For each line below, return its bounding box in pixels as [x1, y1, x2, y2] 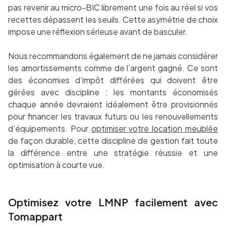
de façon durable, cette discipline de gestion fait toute [8, 135, 218, 146]
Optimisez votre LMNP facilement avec [8, 196, 218, 209]
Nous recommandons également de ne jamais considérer [8, 50, 218, 62]
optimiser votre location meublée [91, 123, 218, 134]
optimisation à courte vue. [8, 159, 105, 171]
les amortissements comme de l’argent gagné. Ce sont [8, 63, 218, 74]
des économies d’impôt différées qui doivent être [8, 75, 218, 86]
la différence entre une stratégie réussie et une [8, 147, 218, 158]
